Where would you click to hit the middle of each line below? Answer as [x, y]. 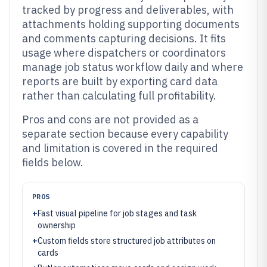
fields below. [53, 162]
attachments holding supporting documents [131, 24]
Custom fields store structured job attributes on [127, 241]
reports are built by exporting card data [120, 81]
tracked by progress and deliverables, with [128, 10]
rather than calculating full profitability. [119, 96]
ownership [57, 225]
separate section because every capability [125, 134]
